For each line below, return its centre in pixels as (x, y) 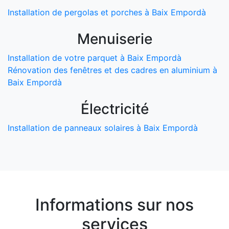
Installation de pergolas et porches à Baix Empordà (107, 12)
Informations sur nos (114, 204)
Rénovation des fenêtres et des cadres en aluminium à (112, 70)
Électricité (114, 109)
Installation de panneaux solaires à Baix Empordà (103, 128)
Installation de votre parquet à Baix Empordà (95, 58)
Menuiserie (114, 39)
